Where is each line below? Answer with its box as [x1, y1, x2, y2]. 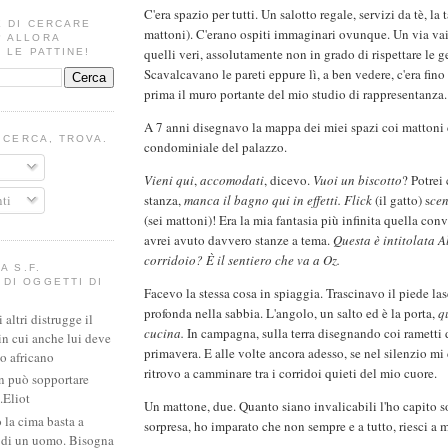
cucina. [144, 324, 184, 343]
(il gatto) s [372, 191, 430, 210]
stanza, [144, 191, 184, 210]
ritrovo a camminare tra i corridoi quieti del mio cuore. [144, 364, 441, 383]
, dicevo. [264, 171, 313, 190]
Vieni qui [144, 171, 194, 190]
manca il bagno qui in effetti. [184, 191, 341, 210]
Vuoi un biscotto [313, 171, 402, 190]
